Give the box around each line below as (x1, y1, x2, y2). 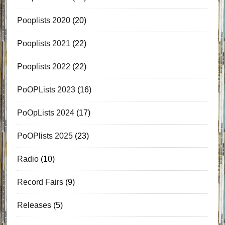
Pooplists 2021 (17, 39, 70, 48)
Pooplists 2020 (17, 16, 70, 25)
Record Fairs (17, 177, 63, 186)
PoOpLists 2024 (17, 108, 74, 117)
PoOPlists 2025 (17, 131, 73, 140)
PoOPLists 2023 (17, 85, 75, 94)
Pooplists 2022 (17, 62, 70, 71)
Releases (17, 200, 51, 209)
